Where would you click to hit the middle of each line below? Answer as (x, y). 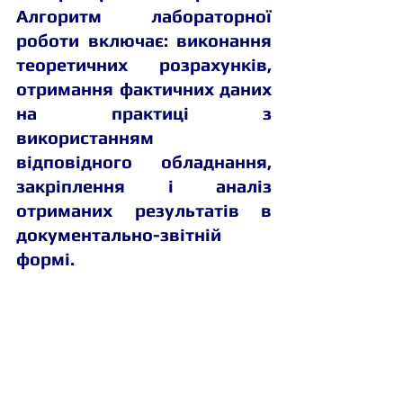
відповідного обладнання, (144, 161)
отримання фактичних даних (144, 88)
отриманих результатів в (144, 210)
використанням (85, 137)
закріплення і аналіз (144, 185)
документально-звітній (119, 234)
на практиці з (144, 112)
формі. (48, 258)
